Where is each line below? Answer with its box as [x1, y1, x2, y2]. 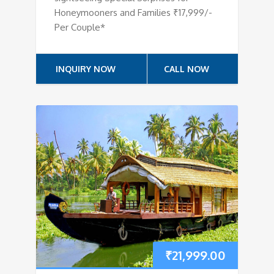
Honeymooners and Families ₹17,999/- [54, 7, 212, 19]
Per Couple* [54, 21, 105, 34]
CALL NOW [164, 64, 209, 75]
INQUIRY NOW [55, 64, 116, 75]
